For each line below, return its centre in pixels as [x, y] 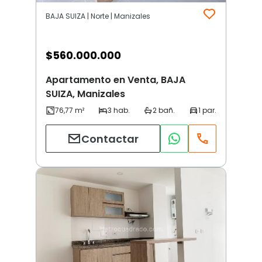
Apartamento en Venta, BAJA [116, 80]
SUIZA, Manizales [85, 94]
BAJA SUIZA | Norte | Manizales [98, 16]
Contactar [110, 139]
